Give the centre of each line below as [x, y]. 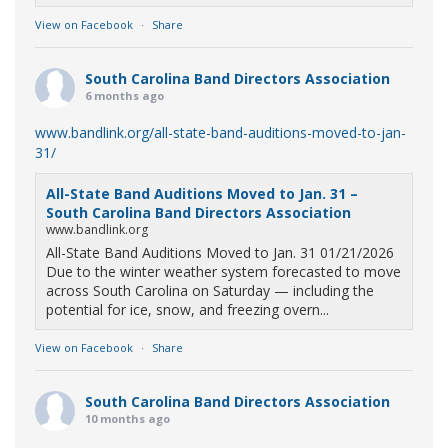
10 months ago [127, 418]
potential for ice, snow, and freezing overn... [187, 309]
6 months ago [124, 95]
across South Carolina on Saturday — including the [210, 290]
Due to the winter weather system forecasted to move [223, 271]
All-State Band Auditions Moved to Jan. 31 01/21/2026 [220, 252]
